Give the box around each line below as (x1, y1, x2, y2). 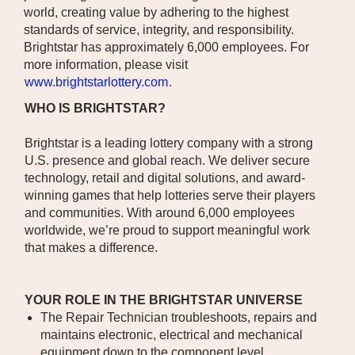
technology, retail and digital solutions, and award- (25, 171, 305, 185)
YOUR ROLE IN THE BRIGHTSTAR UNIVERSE (25, 293, 303, 307)
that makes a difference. (25, 241, 158, 254)
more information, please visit (24, 58, 188, 71)
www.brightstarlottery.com (25, 75, 168, 89)
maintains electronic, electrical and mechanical (40, 328, 303, 342)
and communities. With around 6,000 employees (25, 206, 295, 219)
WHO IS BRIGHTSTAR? (25, 101, 166, 115)
